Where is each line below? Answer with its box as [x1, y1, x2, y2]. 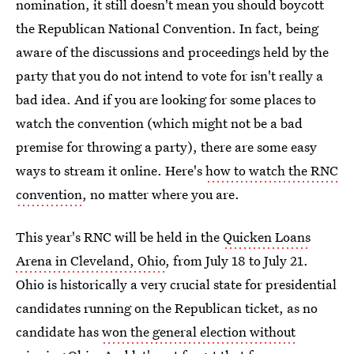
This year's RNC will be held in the [16, 228, 223, 246]
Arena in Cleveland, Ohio [16, 251, 165, 269]
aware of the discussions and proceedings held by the [16, 43, 329, 61]
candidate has [16, 322, 102, 341]
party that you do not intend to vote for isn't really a [16, 66, 323, 85]
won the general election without [102, 322, 296, 341]
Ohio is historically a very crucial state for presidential [16, 275, 337, 293]
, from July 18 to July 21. [165, 251, 308, 269]
